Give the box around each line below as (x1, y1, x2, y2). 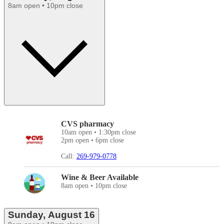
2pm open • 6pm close (61, 136, 124, 144)
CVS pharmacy (61, 119, 114, 128)
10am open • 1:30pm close (61, 128, 136, 136)
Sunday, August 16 (8, 209, 95, 220)
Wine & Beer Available (61, 173, 138, 182)
